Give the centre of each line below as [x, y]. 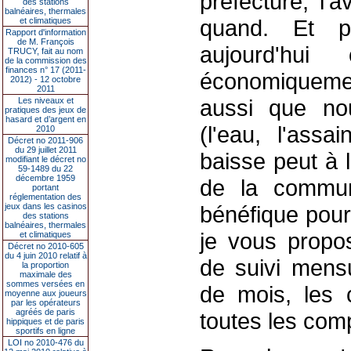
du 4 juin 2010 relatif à [45, 255]
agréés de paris [45, 312]
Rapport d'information [45, 32]
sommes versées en [45, 284]
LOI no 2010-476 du [45, 342]
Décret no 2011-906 [45, 140]
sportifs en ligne [45, 331]
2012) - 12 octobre [45, 79]
